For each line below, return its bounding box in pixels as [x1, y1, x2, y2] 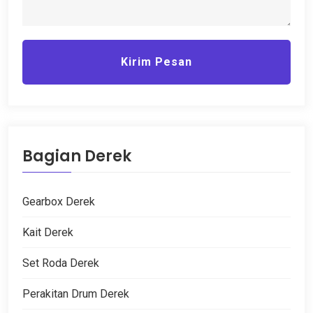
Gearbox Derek [22, 194, 95, 208]
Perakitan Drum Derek [22, 286, 129, 300]
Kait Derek [22, 225, 73, 239]
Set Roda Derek [22, 256, 99, 270]
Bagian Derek [22, 145, 131, 167]
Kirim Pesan [121, 54, 192, 68]
